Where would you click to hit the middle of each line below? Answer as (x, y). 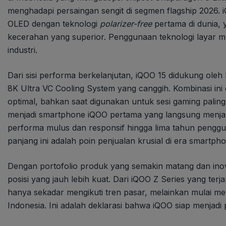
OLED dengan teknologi (54, 23)
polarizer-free (126, 23)
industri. (22, 50)
